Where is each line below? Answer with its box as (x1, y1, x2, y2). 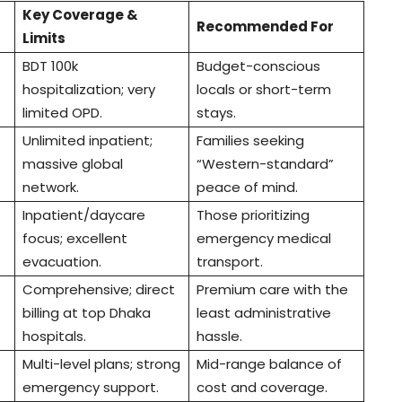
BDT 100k (22, 57, 78, 76)
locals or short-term (197, 80, 331, 100)
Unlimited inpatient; (22, 131, 153, 151)
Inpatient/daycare (22, 205, 145, 225)
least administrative (197, 303, 331, 323)
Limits (22, 29, 66, 48)
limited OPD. (22, 103, 102, 123)
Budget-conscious (197, 57, 320, 76)
